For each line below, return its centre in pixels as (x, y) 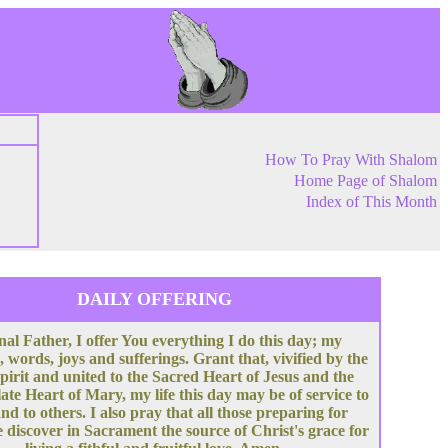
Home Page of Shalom (365, 180)
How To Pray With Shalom (351, 159)
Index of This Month (371, 201)
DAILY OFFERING (154, 299)
